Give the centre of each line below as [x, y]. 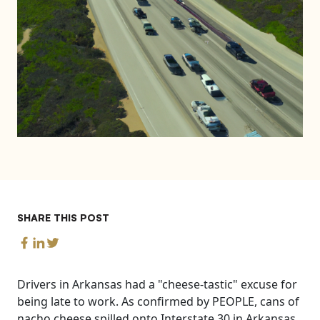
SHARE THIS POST [63, 217]
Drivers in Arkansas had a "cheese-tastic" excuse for [157, 284]
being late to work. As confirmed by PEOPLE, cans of [158, 301]
